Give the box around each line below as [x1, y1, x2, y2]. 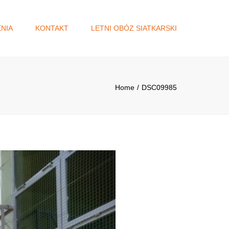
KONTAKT [35, 24, 68, 32]
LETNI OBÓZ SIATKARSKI [91, 24, 177, 32]
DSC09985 [142, 83, 177, 91]
